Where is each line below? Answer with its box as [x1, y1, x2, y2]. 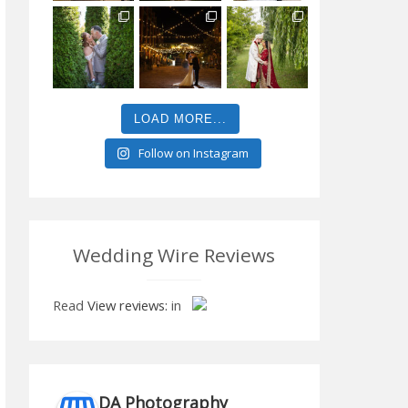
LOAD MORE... [134, 111, 228, 126]
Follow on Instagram [138, 144, 249, 161]
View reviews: [87, 296, 168, 315]
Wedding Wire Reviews [73, 242, 276, 269]
